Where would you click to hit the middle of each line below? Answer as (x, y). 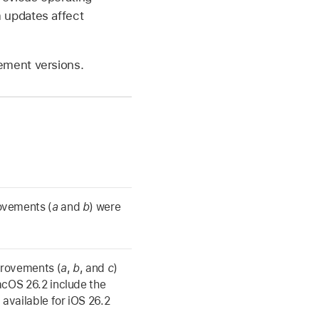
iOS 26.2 (89, 301)
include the (77, 285)
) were (105, 207)
